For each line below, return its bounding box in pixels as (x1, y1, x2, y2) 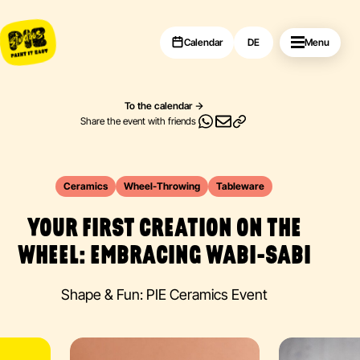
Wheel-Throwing (124, 180, 200, 192)
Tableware (216, 180, 264, 192)
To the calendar (125, 100, 192, 112)
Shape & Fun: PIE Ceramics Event (60, 286, 268, 303)
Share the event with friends (80, 115, 196, 127)
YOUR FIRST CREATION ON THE (27, 217, 301, 243)
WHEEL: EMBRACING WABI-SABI (17, 244, 311, 270)
